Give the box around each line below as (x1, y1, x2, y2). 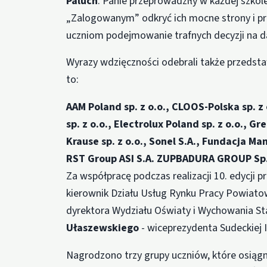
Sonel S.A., (149, 134, 200, 150)
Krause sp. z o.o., (66, 134, 147, 150)
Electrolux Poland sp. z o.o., (114, 117, 247, 132)
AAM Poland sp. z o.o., (66, 100, 170, 115)
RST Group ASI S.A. (66, 151, 155, 167)
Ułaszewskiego (66, 221, 139, 236)
